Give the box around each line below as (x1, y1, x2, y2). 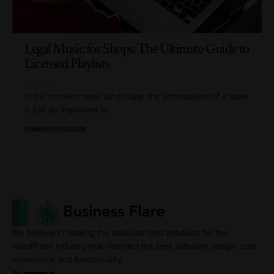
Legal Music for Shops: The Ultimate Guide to (24, 39, 249, 58)
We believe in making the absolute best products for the (12, 228, 228, 238)
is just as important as (24, 104, 109, 115)
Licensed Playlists (24, 53, 109, 73)
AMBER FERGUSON (32, 125, 86, 133)
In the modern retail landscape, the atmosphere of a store (24, 91, 249, 102)
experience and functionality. (12, 254, 122, 265)
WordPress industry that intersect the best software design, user (12, 241, 257, 251)
